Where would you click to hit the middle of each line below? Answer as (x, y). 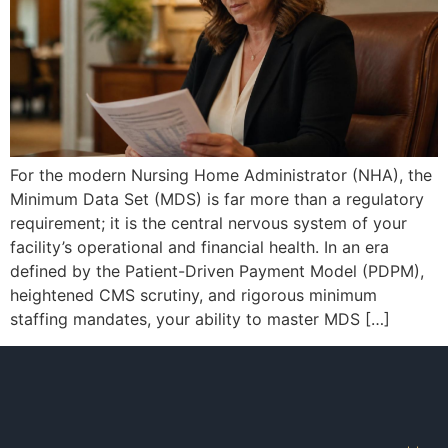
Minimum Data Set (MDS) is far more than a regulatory (217, 199)
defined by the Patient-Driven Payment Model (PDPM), (217, 271)
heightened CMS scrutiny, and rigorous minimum (193, 295)
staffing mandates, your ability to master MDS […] (200, 319)
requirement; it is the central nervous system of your (208, 223)
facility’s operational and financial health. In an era (199, 247)
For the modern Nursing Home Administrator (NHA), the (221, 175)
